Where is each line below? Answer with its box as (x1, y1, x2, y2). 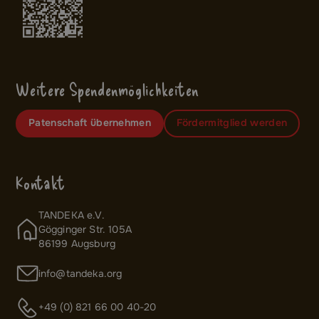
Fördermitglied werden (176, 117, 288, 130)
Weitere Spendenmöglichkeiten (16, 78, 200, 100)
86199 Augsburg (38, 238, 116, 251)
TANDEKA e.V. (38, 209, 110, 222)
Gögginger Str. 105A (38, 224, 138, 236)
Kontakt (16, 172, 66, 194)
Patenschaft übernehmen (28, 117, 152, 130)
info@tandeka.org (38, 267, 122, 280)
